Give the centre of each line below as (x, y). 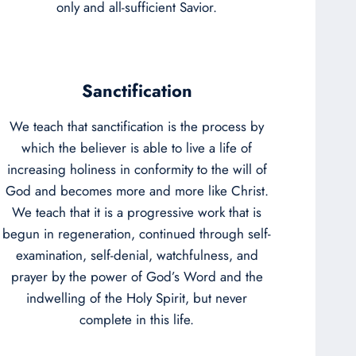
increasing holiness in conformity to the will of (137, 169)
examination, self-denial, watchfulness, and (137, 255)
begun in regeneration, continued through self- (137, 233)
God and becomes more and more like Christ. (137, 190)
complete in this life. (137, 319)
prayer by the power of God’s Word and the (137, 276)
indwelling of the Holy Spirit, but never (137, 298)
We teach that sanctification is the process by (137, 126)
